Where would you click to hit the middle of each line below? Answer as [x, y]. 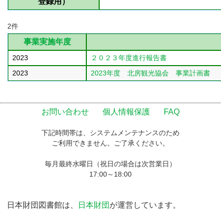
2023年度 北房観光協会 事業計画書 [150, 73]
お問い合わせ [65, 112]
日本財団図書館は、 [43, 205]
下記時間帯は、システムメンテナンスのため [110, 133]
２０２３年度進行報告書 [129, 58]
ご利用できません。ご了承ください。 [110, 143]
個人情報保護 [126, 112]
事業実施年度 [47, 42]
